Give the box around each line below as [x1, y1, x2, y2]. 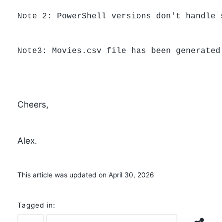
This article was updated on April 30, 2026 [17, 171, 154, 179]
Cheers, [17, 99, 49, 110]
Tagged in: [17, 201, 56, 209]
